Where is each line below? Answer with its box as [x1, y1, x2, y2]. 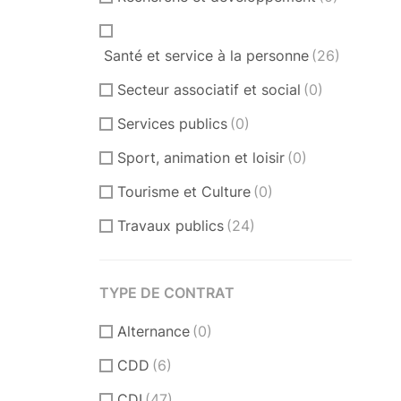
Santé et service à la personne [104, 46, 309, 64]
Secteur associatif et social [117, 80, 301, 98]
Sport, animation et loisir [117, 148, 285, 166]
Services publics [117, 114, 227, 132]
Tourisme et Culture [117, 182, 251, 200]
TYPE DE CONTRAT [99, 283, 235, 302]
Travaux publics [117, 216, 224, 235]
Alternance [117, 321, 190, 340]
